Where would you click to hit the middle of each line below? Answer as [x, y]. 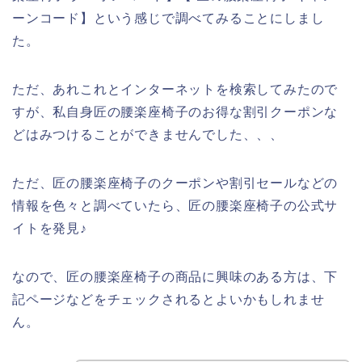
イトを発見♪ [50, 229]
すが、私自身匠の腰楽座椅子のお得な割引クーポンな [175, 112]
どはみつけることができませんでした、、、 [148, 135]
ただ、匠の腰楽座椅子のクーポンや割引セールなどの [175, 183]
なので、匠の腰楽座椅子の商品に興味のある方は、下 [175, 277]
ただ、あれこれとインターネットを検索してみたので [175, 90]
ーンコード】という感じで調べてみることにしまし [168, 19]
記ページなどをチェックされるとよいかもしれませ [168, 300]
